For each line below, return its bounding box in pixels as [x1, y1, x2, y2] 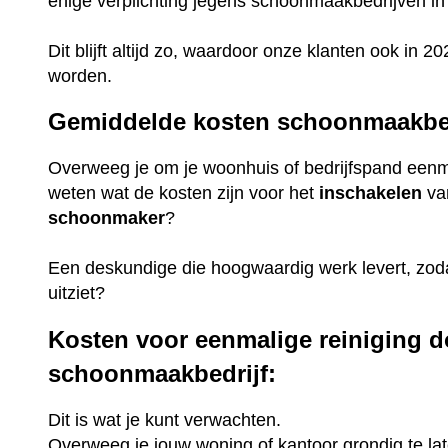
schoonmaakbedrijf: [48, 359, 277, 387]
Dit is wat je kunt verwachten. [48, 409, 282, 430]
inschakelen [319, 183, 423, 204]
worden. [48, 65, 113, 86]
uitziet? [48, 283, 106, 304]
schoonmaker [48, 208, 166, 229]
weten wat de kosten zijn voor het [48, 183, 320, 204]
